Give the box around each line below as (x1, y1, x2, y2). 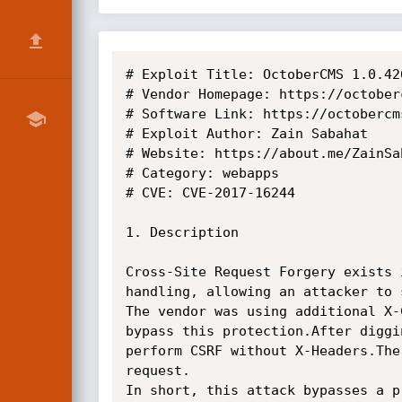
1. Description (125, 224, 239, 240)
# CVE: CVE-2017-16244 (125, 185, 295, 201)
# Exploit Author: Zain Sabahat (125, 126, 368, 142)
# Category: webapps (125, 165, 279, 181)
